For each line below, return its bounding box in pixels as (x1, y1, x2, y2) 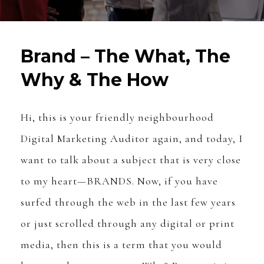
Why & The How (21, 69, 169, 91)
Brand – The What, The (21, 45, 230, 68)
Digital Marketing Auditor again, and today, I (21, 132, 243, 146)
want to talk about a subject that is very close (21, 153, 241, 167)
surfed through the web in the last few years (21, 196, 236, 209)
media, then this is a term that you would (21, 238, 222, 252)
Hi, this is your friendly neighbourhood (21, 111, 214, 124)
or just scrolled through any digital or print (21, 217, 235, 230)
